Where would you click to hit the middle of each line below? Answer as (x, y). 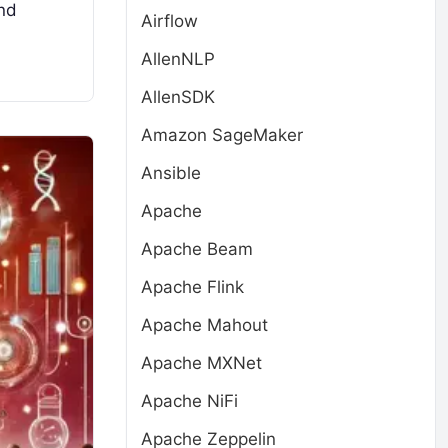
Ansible (171, 173)
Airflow (169, 21)
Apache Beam (197, 249)
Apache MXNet (201, 363)
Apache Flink (192, 287)
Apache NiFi (189, 401)
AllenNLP (178, 59)
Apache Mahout (204, 325)
